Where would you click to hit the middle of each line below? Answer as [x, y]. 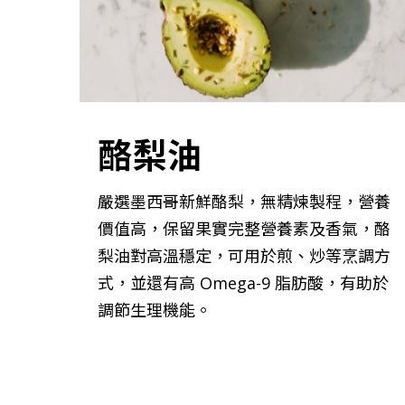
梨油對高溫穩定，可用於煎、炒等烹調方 [244, 255]
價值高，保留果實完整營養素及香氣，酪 [244, 228]
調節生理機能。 [155, 310]
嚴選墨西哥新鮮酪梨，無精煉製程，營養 [244, 201]
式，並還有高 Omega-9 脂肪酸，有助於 [243, 283]
